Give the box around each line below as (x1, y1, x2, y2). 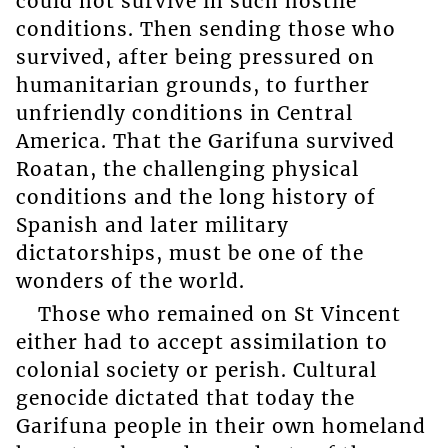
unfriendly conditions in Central (15, 101, 353, 126)
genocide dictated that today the (15, 385, 355, 410)
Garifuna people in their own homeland (15, 413, 426, 438)
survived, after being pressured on (15, 45, 375, 70)
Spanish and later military (15, 213, 289, 238)
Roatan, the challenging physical (15, 157, 359, 182)
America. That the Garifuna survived (15, 129, 395, 154)
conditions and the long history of (15, 185, 376, 210)
